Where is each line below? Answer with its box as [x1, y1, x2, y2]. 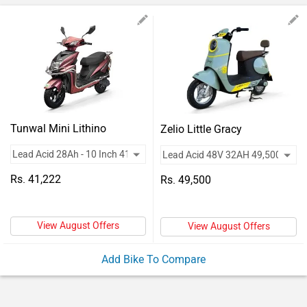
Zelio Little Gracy [160, 122, 242, 136]
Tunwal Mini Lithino [10, 122, 106, 135]
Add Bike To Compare [101, 252, 206, 266]
